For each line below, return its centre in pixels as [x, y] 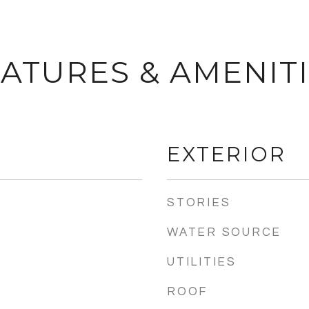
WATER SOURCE [224, 232]
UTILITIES [202, 262]
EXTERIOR [227, 154]
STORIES [199, 203]
